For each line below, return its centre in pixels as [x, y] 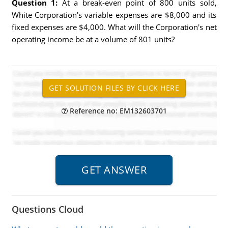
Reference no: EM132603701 [117, 111]
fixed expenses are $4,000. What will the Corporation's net [114, 27]
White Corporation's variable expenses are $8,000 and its [114, 15]
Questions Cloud [47, 209]
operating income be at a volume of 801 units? [93, 39]
